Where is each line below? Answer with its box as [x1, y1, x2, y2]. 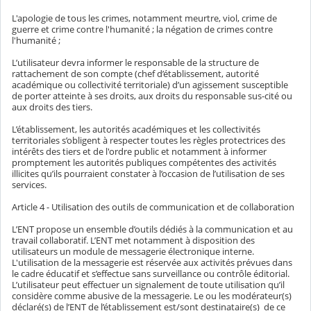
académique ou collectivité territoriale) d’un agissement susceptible [12, 78, 288, 91]
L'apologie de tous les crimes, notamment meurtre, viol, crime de [12, 11, 277, 24]
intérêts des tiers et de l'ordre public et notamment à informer [12, 144, 267, 158]
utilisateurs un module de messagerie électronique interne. [12, 244, 254, 258]
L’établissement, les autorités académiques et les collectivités [12, 122, 260, 135]
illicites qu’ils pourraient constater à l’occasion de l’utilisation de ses [12, 167, 285, 180]
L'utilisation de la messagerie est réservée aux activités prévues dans [12, 255, 292, 269]
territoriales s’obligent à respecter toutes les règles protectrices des [12, 133, 285, 146]
